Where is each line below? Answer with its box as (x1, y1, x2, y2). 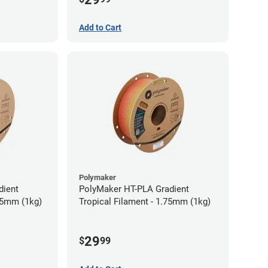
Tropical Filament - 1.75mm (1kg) (79, 196, 211, 208)
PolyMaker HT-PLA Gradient (79, 184, 189, 195)
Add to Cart (79, 23, 121, 33)
